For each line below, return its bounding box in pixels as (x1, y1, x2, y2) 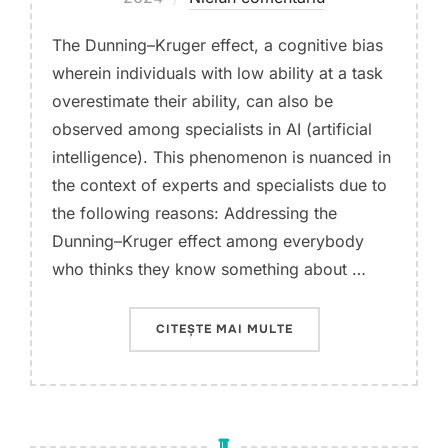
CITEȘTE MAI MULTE (155, 321, 293, 337)
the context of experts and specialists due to (52, 175, 387, 195)
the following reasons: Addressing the (52, 203, 337, 223)
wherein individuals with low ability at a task (52, 63, 383, 83)
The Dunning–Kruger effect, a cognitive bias (52, 35, 383, 55)
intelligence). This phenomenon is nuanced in (52, 147, 391, 167)
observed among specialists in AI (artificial (52, 119, 372, 139)
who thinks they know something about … (52, 259, 366, 279)
